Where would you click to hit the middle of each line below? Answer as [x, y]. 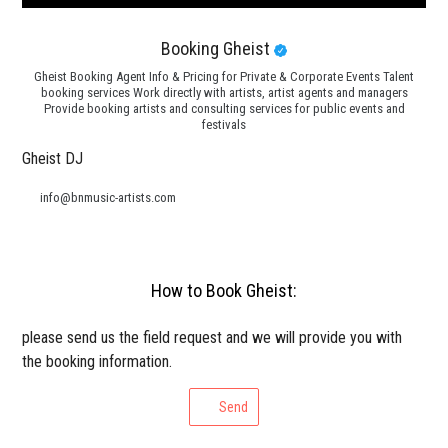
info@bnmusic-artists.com [108, 198]
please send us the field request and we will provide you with [212, 338]
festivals [224, 125]
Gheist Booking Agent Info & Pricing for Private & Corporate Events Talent [224, 77]
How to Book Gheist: [224, 291]
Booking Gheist [217, 49]
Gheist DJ [53, 159]
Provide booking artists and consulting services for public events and [224, 109]
